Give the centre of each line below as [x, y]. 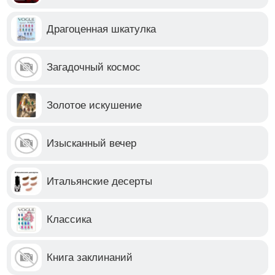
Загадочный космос [94, 67]
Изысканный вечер [92, 143]
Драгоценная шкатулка [102, 29]
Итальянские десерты [100, 181]
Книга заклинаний [90, 257]
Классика [69, 219]
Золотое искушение [95, 105]
